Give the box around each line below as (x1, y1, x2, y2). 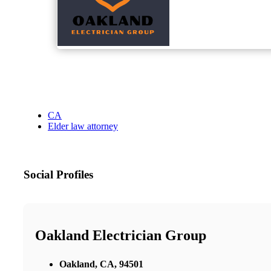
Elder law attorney (48, 121, 118, 132)
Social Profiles (24, 168, 93, 181)
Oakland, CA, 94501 (59, 258, 143, 269)
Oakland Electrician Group (35, 227, 206, 243)
